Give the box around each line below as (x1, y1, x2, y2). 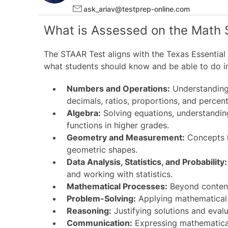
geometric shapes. (67, 145, 137, 155)
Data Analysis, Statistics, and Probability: (67, 157, 227, 167)
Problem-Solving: (67, 193, 136, 204)
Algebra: (67, 108, 101, 118)
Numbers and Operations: (67, 83, 170, 94)
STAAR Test (61, 49, 105, 59)
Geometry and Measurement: (67, 132, 185, 142)
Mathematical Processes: (67, 181, 167, 191)
